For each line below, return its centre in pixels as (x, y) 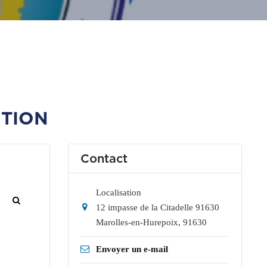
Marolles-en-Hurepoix (137, 222)
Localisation (118, 192)
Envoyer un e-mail (132, 249)
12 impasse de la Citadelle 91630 (157, 207)
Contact (104, 158)
